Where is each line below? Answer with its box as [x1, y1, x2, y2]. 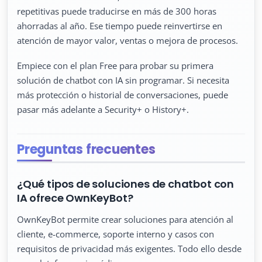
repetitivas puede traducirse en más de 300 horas [17, 5, 216, 17]
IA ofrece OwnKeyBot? [17, 191, 133, 206]
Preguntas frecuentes [17, 140, 156, 158]
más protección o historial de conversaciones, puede [17, 88, 228, 101]
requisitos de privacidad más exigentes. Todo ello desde [17, 243, 242, 255]
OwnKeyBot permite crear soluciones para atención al [17, 213, 233, 226]
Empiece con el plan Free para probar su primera [17, 59, 213, 71]
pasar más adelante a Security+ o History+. [17, 103, 189, 115]
